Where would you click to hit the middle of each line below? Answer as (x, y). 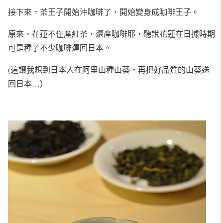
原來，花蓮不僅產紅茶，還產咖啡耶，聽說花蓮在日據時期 (111, 34)
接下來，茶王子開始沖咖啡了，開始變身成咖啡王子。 (104, 12)
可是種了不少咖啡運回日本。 (60, 48)
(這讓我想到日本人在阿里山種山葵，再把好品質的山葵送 (109, 70)
